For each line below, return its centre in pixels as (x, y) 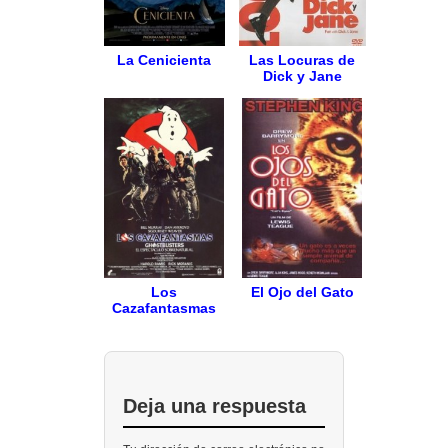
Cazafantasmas (164, 308)
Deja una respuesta (214, 406)
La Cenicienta (164, 60)
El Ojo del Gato (302, 292)
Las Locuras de (302, 60)
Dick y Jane (302, 76)
